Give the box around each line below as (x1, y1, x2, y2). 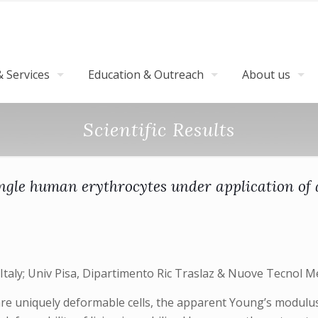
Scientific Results (83, 118, 235, 141)
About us (242, 67, 290, 82)
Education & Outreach (88, 67, 204, 82)
